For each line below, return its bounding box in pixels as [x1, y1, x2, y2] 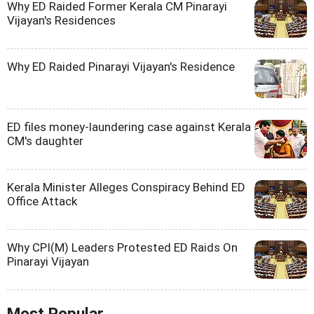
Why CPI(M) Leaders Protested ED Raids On [7, 240, 238, 254]
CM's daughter [7, 133, 83, 148]
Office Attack [7, 193, 77, 208]
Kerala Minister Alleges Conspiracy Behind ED [7, 179, 245, 194]
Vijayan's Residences [7, 13, 116, 27]
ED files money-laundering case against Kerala [7, 119, 251, 134]
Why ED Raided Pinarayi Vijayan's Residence [7, 59, 235, 74]
